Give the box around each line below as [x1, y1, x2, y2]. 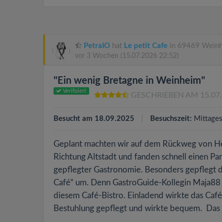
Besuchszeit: [150, 115, 192, 122]
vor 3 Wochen [75, 53, 120, 59]
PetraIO [84, 42, 110, 50]
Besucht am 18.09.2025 [54, 115, 134, 122]
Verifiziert [61, 88, 87, 94]
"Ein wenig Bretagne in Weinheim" [54, 76, 205, 86]
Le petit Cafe [124, 42, 167, 50]
